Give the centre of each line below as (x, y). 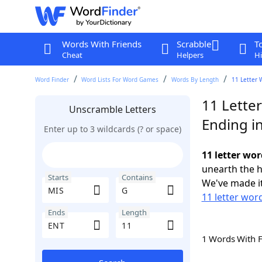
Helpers (190, 55)
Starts (58, 177)
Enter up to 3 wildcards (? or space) (112, 129)
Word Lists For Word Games (120, 80)
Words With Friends (101, 44)
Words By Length (195, 80)
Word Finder (52, 80)
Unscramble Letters (112, 109)
